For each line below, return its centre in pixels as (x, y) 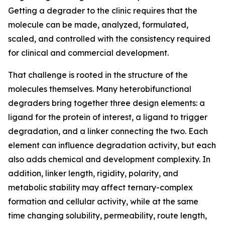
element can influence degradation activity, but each (112, 145)
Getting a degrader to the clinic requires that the (103, 11)
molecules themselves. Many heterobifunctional (100, 89)
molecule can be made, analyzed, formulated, (98, 25)
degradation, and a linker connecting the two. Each (108, 131)
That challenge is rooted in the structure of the (98, 75)
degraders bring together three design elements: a (106, 103)
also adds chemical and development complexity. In (109, 159)
